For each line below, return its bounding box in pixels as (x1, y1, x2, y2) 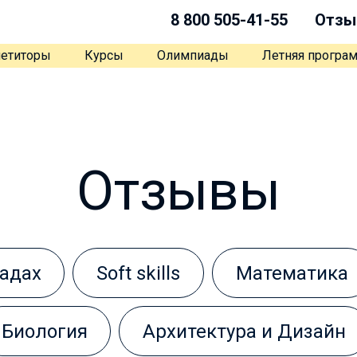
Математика (235, 262, 348, 284)
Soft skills (96, 262, 181, 284)
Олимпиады (156, 48, 229, 63)
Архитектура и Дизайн (143, 320, 347, 343)
